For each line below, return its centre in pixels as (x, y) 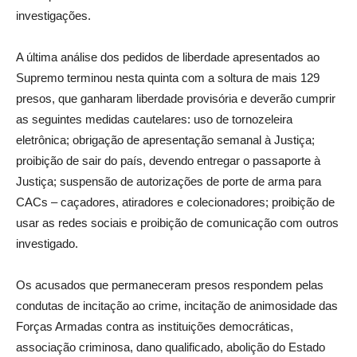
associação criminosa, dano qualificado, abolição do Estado (171, 347)
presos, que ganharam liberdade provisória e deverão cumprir (176, 98)
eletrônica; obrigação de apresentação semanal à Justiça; (165, 139)
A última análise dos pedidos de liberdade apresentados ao (168, 57)
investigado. (47, 243)
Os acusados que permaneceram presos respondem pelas (170, 284)
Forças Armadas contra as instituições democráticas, (155, 326)
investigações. (53, 15)
